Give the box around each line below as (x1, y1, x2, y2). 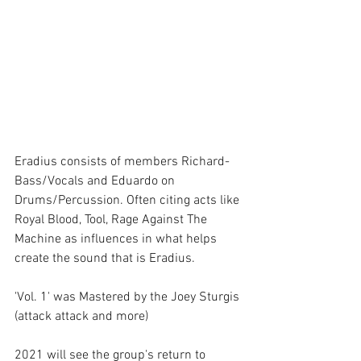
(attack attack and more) (15, 309, 148, 325)
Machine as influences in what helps (15, 231, 220, 247)
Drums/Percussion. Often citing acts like (15, 193, 243, 209)
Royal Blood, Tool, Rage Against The (15, 212, 210, 228)
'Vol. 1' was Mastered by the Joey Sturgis (15, 289, 243, 305)
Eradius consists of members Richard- (15, 154, 233, 170)
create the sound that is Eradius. (15, 251, 198, 267)
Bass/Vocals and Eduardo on (15, 173, 178, 189)
